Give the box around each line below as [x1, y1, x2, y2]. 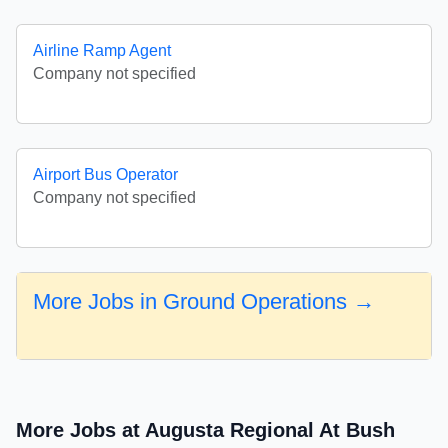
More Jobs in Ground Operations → [33, 289, 375, 314]
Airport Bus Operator [33, 166, 178, 183]
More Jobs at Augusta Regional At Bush [16, 419, 395, 441]
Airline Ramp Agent [33, 42, 171, 59]
